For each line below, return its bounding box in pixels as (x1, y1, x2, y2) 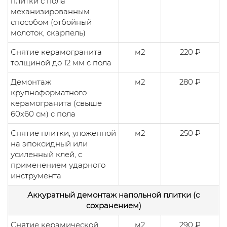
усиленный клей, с (11, 149, 82, 159)
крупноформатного (11, 87, 87, 97)
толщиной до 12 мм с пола (11, 57, 111, 67)
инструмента (11, 170, 61, 180)
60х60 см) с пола (11, 108, 75, 119)
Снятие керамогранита (11, 47, 102, 57)
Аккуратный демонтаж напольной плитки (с (27, 190, 200, 200)
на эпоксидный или (11, 138, 88, 148)
